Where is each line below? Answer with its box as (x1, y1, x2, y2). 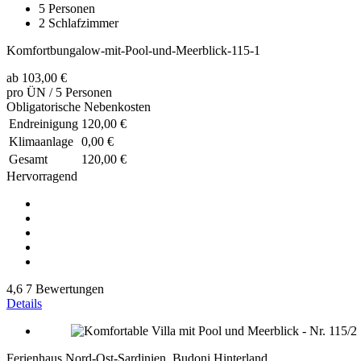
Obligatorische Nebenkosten (6, 99, 151, 114)
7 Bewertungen (26, 281, 104, 296)
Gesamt (9, 151, 48, 166)
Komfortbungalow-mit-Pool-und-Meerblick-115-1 (6, 43, 260, 57)
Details (6, 296, 42, 310)
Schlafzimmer (48, 15, 118, 30)
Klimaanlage (9, 134, 73, 148)
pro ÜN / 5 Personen (6, 85, 112, 99)
